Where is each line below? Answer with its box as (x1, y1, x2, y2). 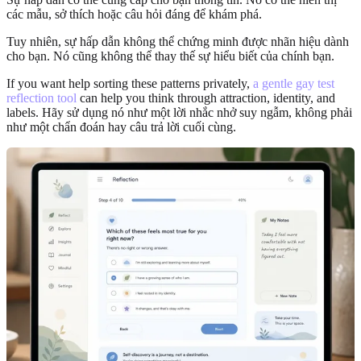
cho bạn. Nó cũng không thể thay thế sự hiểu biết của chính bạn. (6, 48, 334, 63)
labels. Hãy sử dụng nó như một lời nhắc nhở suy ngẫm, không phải (6, 105, 352, 119)
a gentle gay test (253, 76, 334, 90)
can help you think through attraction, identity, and (77, 90, 335, 105)
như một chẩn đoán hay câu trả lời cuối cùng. (6, 119, 236, 134)
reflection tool (6, 90, 77, 105)
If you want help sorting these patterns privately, (6, 76, 253, 90)
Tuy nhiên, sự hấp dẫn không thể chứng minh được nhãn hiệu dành (6, 34, 349, 48)
